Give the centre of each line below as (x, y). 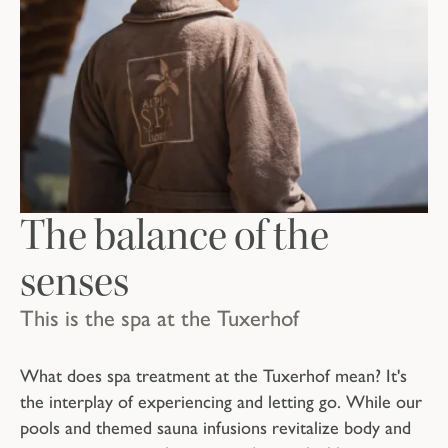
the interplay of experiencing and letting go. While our (221, 402)
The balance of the (174, 236)
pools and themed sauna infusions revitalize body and (215, 428)
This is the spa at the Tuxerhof (159, 319)
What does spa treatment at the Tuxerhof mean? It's (213, 376)
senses (74, 282)
